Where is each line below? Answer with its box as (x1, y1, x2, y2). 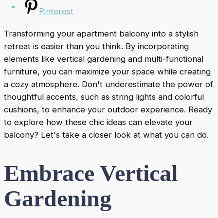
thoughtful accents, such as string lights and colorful (4, 92, 204, 102)
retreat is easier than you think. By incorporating (4, 41, 189, 52)
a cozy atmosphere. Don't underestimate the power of (4, 79, 213, 90)
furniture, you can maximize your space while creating (4, 67, 211, 77)
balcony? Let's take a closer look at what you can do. (4, 130, 209, 140)
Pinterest (39, 6, 73, 16)
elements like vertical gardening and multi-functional (4, 54, 203, 64)
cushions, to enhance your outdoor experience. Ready (4, 105, 212, 115)
